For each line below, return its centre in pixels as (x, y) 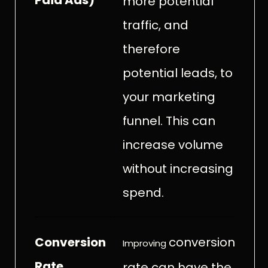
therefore (151, 49)
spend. (143, 192)
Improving (145, 243)
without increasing (178, 168)
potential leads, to (177, 73)
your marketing (169, 97)
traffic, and (155, 25)
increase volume (173, 144)
